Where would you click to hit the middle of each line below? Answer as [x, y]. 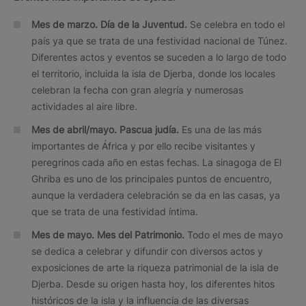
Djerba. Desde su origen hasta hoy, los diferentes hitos [153, 283]
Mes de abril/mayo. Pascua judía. [107, 129]
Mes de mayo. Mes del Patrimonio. [109, 234]
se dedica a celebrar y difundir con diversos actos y [147, 251]
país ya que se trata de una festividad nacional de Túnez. [159, 40]
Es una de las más [222, 129]
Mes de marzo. [65, 24]
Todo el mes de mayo [235, 234]
